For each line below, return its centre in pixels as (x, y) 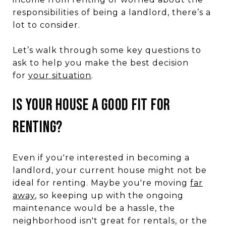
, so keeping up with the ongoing (109, 196)
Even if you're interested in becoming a (101, 158)
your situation (60, 76)
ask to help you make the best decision (101, 63)
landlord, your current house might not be (110, 171)
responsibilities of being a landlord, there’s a (112, 13)
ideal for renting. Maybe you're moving (101, 183)
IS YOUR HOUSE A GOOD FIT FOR (92, 105)
